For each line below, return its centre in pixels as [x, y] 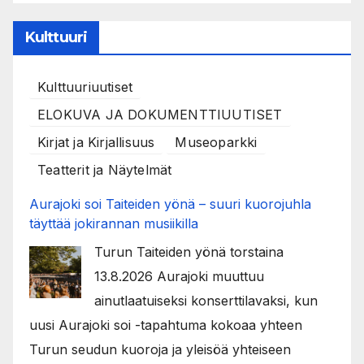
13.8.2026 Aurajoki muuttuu [179, 276]
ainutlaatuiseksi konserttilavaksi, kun [206, 300]
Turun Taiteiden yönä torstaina [189, 251]
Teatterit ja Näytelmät [105, 169]
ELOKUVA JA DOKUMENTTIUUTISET [160, 114]
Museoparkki [216, 142]
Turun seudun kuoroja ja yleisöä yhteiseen [160, 349]
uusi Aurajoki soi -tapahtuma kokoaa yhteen [166, 325]
